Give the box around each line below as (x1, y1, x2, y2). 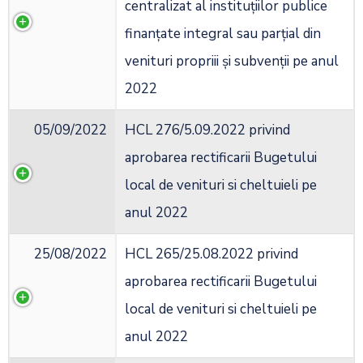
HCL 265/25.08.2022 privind (125, 245, 298, 264)
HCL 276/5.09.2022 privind (125, 121, 290, 140)
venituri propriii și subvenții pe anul (125, 52, 339, 71)
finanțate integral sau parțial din (125, 24, 321, 44)
